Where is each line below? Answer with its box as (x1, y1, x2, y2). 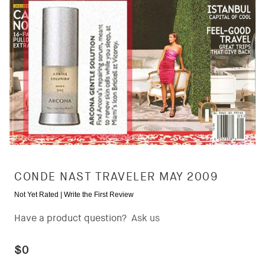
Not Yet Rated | (14, 190, 64, 199)
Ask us (131, 212, 160, 225)
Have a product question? (14, 212, 127, 225)
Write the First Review (64, 190, 134, 199)
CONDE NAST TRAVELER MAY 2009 (14, 169, 218, 185)
